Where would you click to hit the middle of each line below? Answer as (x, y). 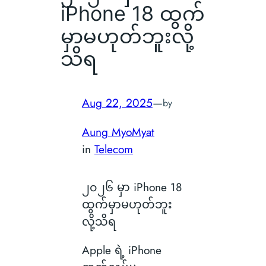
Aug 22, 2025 (117, 103)
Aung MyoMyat (118, 132)
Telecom (113, 149)
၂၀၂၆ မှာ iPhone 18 (132, 187)
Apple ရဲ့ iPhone (121, 250)
